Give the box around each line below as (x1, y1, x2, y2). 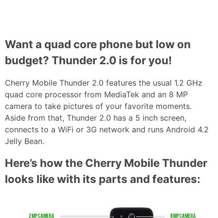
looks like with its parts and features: (5, 172, 200, 186)
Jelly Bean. (5, 136, 44, 146)
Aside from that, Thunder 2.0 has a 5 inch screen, (5, 113, 186, 123)
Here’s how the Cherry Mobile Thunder (5, 156, 207, 170)
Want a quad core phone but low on (5, 37, 191, 51)
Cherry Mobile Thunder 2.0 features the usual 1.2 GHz (5, 78, 202, 88)
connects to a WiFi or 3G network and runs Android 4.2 (5, 125, 209, 135)
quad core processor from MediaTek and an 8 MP (5, 90, 188, 100)
